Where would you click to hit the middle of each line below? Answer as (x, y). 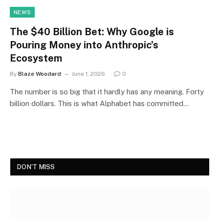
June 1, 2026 (88, 74)
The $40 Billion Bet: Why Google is (92, 32)
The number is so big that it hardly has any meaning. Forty (107, 91)
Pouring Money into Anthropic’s (84, 45)
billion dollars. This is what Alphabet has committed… (99, 103)
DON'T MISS (36, 167)
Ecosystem (36, 58)
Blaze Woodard (40, 74)
